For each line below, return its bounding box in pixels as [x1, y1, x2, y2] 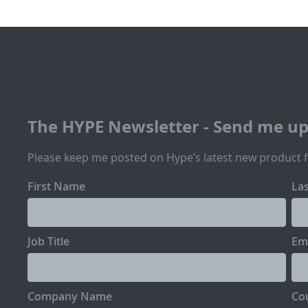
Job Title [27, 233, 69, 249]
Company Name [27, 288, 112, 304]
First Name [27, 178, 85, 194]
